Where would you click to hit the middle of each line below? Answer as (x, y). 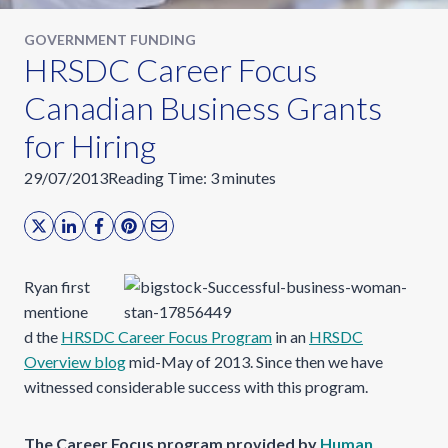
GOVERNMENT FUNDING (110, 39)
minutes (249, 177)
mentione (56, 311)
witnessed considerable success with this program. (196, 386)
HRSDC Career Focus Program (166, 336)
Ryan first (57, 286)
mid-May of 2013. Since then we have (254, 361)
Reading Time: (157, 177)
